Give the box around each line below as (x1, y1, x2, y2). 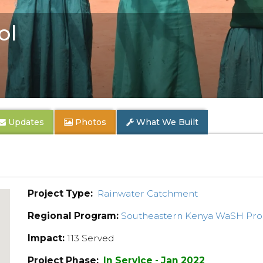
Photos (75, 117, 106, 127)
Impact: (28, 232, 65, 244)
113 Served (65, 232, 115, 244)
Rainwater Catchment (97, 188, 198, 199)
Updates (6, 117, 44, 127)
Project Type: (28, 188, 93, 199)
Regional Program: (28, 210, 119, 221)
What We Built (136, 117, 198, 127)
